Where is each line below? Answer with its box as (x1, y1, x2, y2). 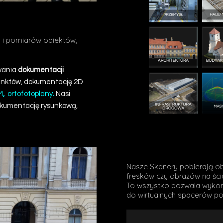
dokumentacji (18, 66, 64, 74)
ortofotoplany (7, 90, 53, 98)
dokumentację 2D (24, 78, 83, 86)
